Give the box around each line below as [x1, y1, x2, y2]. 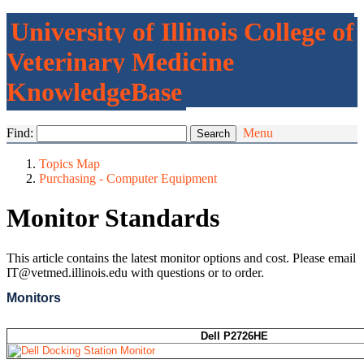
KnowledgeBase [6, 77, 182, 107]
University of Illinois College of [11, 17, 354, 47]
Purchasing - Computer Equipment [39, 171, 217, 185]
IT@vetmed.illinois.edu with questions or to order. [6, 265, 264, 279]
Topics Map [39, 156, 100, 171]
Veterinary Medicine [6, 47, 234, 77]
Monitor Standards [6, 203, 219, 233]
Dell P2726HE [200, 330, 268, 343]
